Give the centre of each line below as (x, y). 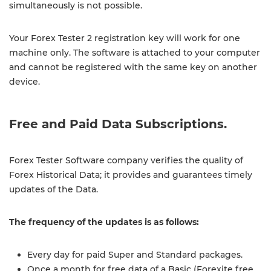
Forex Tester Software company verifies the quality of (126, 160)
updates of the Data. (54, 189)
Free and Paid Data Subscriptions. (118, 124)
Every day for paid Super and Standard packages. (135, 255)
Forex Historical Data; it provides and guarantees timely (131, 175)
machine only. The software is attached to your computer (135, 53)
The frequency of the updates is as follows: (104, 222)
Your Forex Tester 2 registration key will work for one (125, 38)
